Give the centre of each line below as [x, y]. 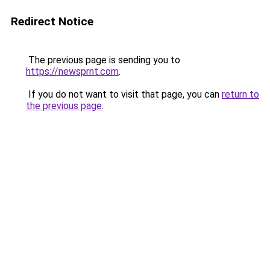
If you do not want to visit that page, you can [124, 94]
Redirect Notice [52, 21]
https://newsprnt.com [72, 71]
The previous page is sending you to [103, 60]
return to [240, 94]
